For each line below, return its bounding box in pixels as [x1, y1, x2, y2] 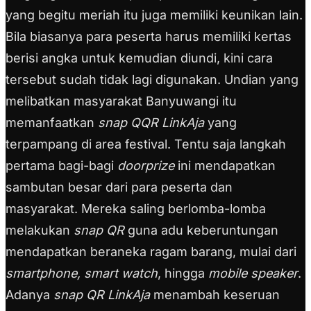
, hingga [158, 266, 208, 281]
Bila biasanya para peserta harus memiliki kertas [6, 29, 292, 44]
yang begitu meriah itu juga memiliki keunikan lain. [6, 8, 303, 23]
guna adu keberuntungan [124, 223, 278, 238]
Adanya [6, 287, 53, 303]
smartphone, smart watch [6, 266, 158, 281]
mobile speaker [208, 266, 298, 281]
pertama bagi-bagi [6, 158, 117, 174]
